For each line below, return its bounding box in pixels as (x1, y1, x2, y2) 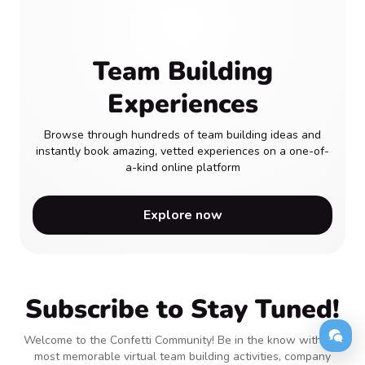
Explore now (143, 206, 222, 225)
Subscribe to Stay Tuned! (25, 292, 340, 328)
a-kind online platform (125, 160, 240, 176)
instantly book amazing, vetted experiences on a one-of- (36, 143, 329, 160)
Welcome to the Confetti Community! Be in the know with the (23, 332, 342, 349)
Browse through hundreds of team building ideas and (44, 127, 321, 143)
